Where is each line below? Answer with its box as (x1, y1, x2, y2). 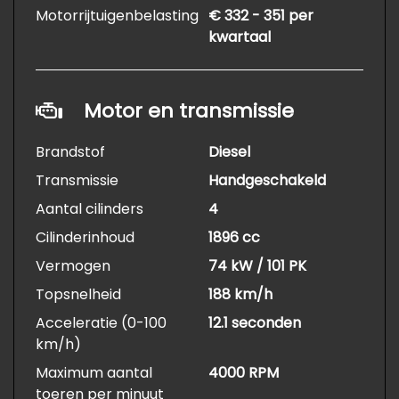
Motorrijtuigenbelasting (36, 5, 199, 27)
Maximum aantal (36, 362, 152, 384)
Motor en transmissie (84, 97, 294, 126)
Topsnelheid (36, 284, 121, 305)
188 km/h (208, 284, 273, 305)
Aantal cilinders (36, 199, 143, 220)
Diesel (208, 142, 250, 163)
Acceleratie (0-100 (36, 313, 167, 334)
